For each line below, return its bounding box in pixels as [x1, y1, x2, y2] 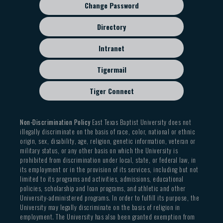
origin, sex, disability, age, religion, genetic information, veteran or [20, 135, 196, 146]
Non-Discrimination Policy [20, 116, 91, 127]
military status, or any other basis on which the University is [20, 145, 178, 155]
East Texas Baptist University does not [90, 116, 191, 127]
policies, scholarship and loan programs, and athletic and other [20, 183, 186, 193]
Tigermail [97, 64, 126, 75]
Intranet [99, 42, 124, 53]
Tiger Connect [89, 85, 134, 96]
